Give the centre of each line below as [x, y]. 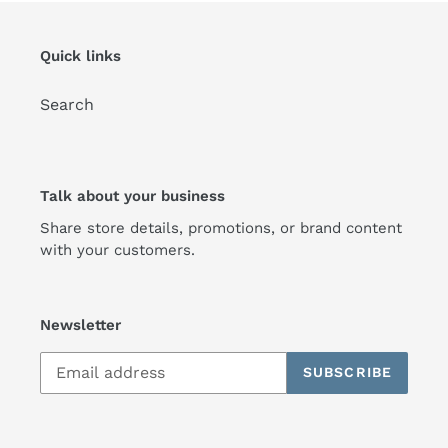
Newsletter [80, 325]
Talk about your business [132, 195]
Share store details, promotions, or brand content [221, 228]
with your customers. [117, 250]
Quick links [80, 56]
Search [67, 104]
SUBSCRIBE [347, 372]
